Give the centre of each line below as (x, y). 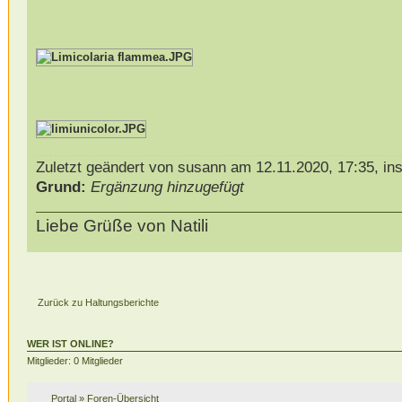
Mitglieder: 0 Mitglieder (74, 361)
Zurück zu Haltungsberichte (98, 302)
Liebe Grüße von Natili (122, 226)
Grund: (61, 187)
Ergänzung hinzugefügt (167, 187)
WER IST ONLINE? (70, 344)
